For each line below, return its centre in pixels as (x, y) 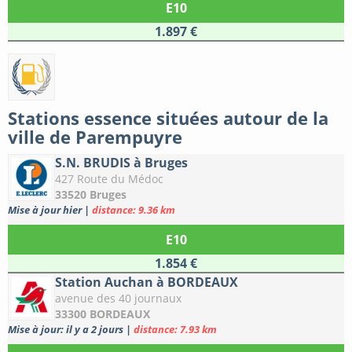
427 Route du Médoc (109, 179)
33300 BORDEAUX (103, 314)
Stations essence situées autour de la (168, 118)
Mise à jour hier (46, 210)
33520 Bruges (91, 195)
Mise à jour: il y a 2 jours (67, 330)
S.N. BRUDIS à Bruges (121, 163)
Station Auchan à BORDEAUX (147, 282)
